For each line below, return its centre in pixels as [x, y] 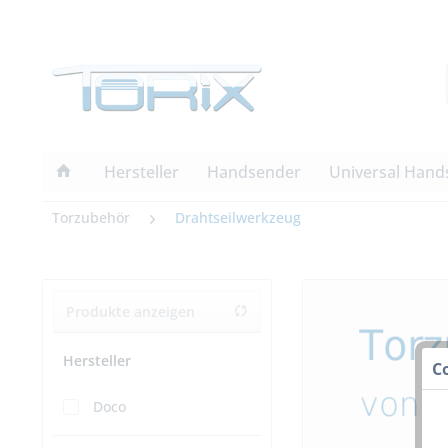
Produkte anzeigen [130, 312]
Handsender [254, 172]
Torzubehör [91, 218]
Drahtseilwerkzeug [238, 218]
